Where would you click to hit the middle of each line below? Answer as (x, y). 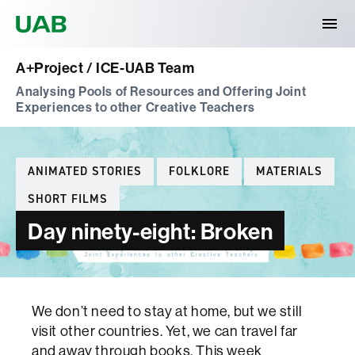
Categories (52, 166)
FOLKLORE (199, 171)
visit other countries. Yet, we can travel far (165, 330)
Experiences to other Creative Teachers (136, 107)
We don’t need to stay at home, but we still (167, 311)
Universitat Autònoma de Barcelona (186, 13)
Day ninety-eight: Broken (151, 231)
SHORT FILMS (68, 199)
